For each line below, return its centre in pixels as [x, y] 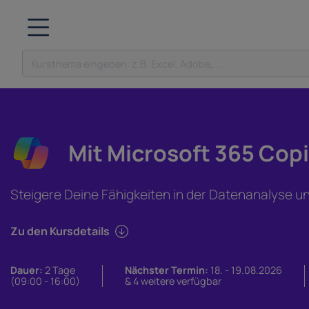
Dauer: [27, 270]
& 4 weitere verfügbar [173, 281]
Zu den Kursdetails [60, 231]
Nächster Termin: [167, 270]
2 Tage [59, 270]
